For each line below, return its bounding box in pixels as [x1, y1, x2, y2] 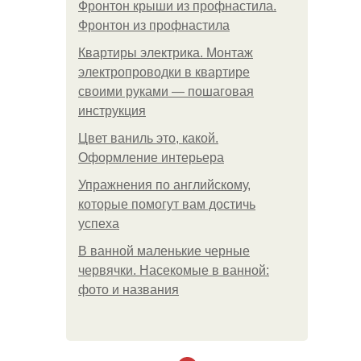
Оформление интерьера [78, 151, 224, 164]
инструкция [78, 104, 146, 118]
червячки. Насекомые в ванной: [78, 263, 269, 277]
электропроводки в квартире [78, 65, 250, 79]
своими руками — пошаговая [78, 85, 254, 98]
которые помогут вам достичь [78, 197, 255, 211]
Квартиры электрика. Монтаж [78, 46, 253, 60]
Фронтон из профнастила [78, 19, 230, 32]
